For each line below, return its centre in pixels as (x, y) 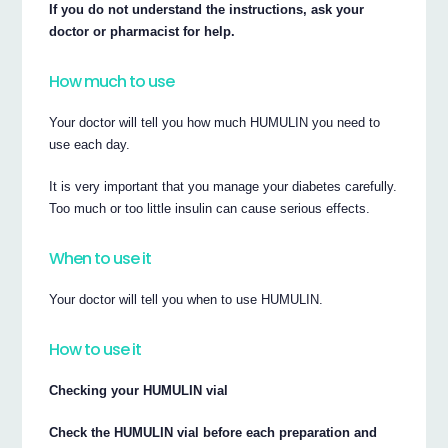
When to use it (100, 258)
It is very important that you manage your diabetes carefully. (223, 187)
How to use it (95, 349)
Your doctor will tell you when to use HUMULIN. (186, 300)
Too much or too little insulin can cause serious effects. (210, 209)
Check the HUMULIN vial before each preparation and (213, 433)
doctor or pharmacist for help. (142, 32)
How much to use (112, 81)
